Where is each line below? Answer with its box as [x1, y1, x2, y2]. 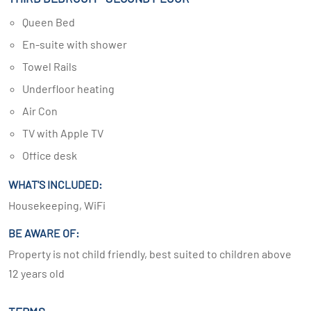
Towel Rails [28, 60, 77, 73]
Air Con [29, 104, 58, 117]
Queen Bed [28, 15, 75, 28]
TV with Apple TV [28, 126, 103, 140]
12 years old [8, 267, 65, 280]
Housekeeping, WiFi [8, 199, 106, 212]
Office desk [29, 149, 77, 162]
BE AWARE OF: [8, 226, 79, 239]
